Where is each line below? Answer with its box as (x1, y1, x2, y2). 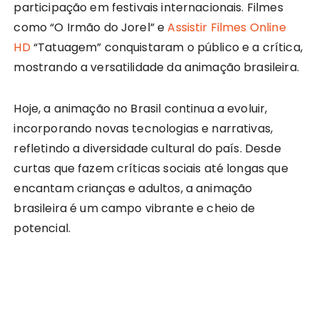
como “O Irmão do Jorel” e (14, 19, 168, 36)
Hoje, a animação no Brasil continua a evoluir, (14, 100, 268, 117)
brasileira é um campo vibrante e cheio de (14, 199, 256, 216)
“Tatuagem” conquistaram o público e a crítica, (30, 38, 303, 56)
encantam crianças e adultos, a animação (14, 179, 253, 197)
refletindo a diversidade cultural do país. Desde (14, 140, 281, 157)
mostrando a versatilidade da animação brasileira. (14, 58, 299, 75)
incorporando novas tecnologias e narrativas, (14, 120, 273, 137)
